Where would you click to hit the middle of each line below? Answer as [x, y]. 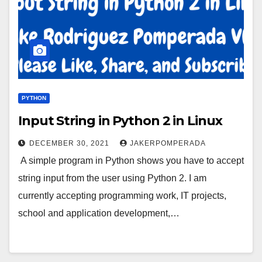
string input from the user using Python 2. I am [112, 178]
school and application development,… [99, 213]
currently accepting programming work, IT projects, [122, 196]
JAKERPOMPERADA [168, 143]
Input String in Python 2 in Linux [120, 121]
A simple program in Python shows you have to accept [131, 161]
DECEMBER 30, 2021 [70, 143]
